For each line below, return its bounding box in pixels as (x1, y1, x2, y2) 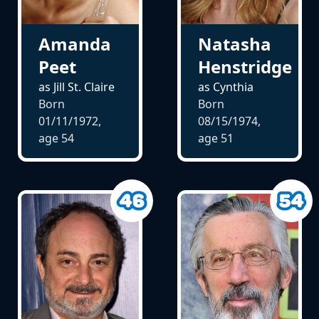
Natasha (197, 31, 271, 56)
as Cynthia (197, 78, 253, 95)
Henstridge (197, 54, 292, 78)
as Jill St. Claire (38, 78, 115, 95)
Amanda (38, 31, 111, 56)
